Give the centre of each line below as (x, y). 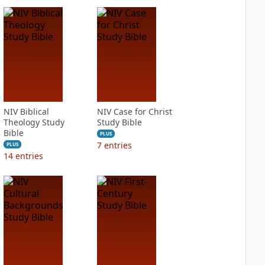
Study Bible (119, 122)
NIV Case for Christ (134, 112)
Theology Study (34, 122)
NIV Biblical (26, 112)
